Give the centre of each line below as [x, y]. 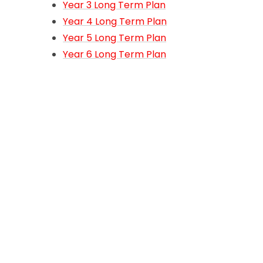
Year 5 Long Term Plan [115, 38]
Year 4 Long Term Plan [115, 22]
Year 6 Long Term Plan [115, 55]
